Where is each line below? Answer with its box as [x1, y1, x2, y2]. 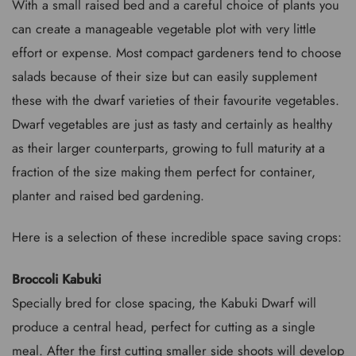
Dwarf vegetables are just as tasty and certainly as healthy [12, 114, 332, 133]
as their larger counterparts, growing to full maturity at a [12, 137, 325, 157]
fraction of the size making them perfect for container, [12, 161, 315, 181]
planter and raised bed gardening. [12, 185, 204, 205]
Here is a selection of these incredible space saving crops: [12, 227, 342, 246]
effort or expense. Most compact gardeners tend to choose [12, 42, 342, 62]
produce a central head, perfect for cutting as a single [12, 316, 315, 336]
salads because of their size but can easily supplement [12, 66, 317, 86]
